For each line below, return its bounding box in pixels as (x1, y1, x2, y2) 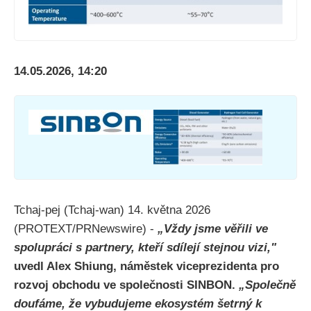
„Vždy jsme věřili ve (158, 222, 268, 236)
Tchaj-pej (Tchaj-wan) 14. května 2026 (14, 203, 210, 217)
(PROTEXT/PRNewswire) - (14, 222, 158, 236)
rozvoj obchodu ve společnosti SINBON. (14, 278, 239, 292)
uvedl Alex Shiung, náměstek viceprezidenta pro (14, 260, 279, 274)
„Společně (239, 278, 296, 292)
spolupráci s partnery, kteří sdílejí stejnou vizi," (14, 241, 276, 255)
